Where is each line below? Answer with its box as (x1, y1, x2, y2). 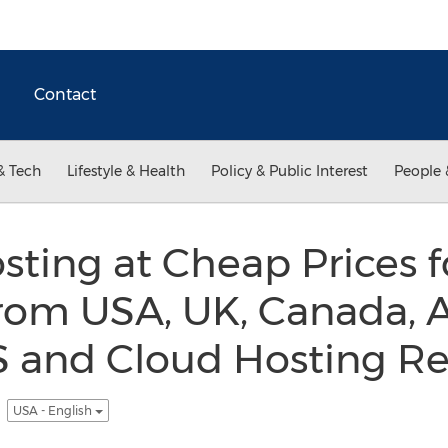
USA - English (12, 402, 95, 418)
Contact (34, 85, 96, 104)
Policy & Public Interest (211, 162, 368, 180)
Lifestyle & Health (67, 162, 185, 180)
